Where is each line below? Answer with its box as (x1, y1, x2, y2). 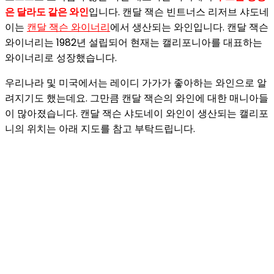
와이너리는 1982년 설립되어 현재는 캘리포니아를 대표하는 (5, 35, 262, 50)
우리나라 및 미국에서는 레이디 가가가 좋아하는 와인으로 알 (5, 76, 267, 90)
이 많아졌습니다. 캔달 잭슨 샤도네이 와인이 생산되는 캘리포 (5, 106, 268, 120)
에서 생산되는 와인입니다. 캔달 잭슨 (110, 20, 268, 34)
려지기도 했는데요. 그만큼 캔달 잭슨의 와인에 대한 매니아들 (5, 91, 268, 105)
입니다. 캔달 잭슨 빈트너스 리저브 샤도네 (89, 5, 269, 19)
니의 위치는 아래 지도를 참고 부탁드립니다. (5, 122, 195, 136)
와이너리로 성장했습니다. (5, 51, 117, 65)
